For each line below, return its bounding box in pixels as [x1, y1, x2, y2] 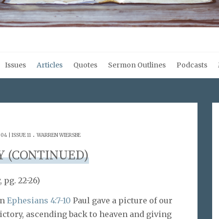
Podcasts [176, 61, 207, 69]
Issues [5, 61, 26, 69]
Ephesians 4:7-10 [7, 195, 71, 205]
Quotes [73, 61, 97, 69]
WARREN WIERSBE [36, 132, 81, 138]
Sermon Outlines [108, 61, 166, 69]
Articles [37, 61, 63, 69]
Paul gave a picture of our [71, 195, 173, 205]
